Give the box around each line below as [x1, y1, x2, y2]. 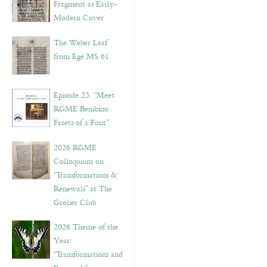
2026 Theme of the [54, 221, 118, 234]
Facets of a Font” [54, 116, 108, 129]
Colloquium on [54, 155, 104, 168]
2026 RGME [54, 141, 97, 154]
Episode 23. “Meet [54, 89, 114, 102]
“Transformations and [54, 248, 123, 261]
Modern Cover [54, 11, 104, 24]
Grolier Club [54, 196, 96, 209]
